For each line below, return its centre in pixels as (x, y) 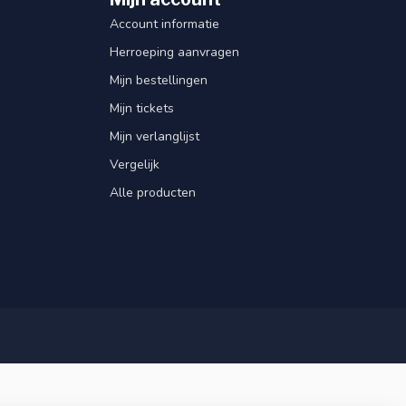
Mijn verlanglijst (155, 137)
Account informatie (164, 24)
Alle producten (153, 193)
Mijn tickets (142, 109)
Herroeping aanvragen (174, 53)
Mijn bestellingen (159, 81)
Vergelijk (135, 165)
